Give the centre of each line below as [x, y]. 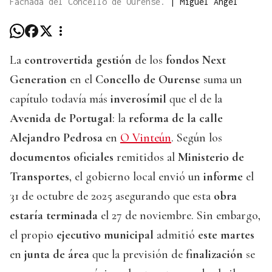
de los [149, 60]
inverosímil [138, 99]
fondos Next [196, 60]
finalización [214, 255]
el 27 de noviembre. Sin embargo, [179, 216]
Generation [38, 80]
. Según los [197, 138]
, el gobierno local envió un [136, 177]
